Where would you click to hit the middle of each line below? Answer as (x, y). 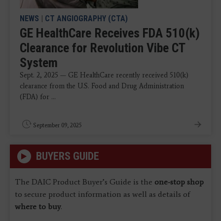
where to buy (38, 206)
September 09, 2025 (57, 125)
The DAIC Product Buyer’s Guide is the (85, 182)
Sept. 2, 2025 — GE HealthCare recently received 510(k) (104, 75)
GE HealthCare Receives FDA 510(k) (110, 33)
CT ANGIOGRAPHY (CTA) (86, 18)
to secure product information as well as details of (102, 194)
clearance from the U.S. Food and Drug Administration (102, 86)
